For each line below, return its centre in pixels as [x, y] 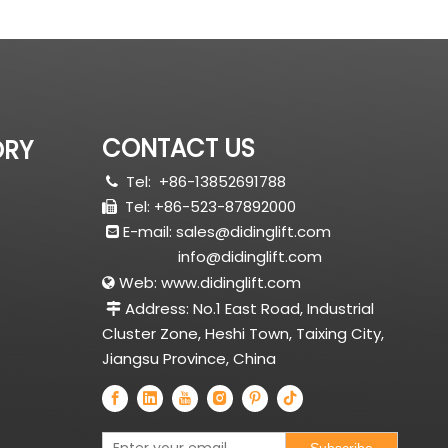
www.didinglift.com [230, 282]
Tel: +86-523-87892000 [210, 206]
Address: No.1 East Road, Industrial [247, 308]
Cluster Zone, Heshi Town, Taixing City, [242, 333]
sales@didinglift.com [253, 231]
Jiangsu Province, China [188, 358]
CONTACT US [178, 148]
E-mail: [147, 231]
